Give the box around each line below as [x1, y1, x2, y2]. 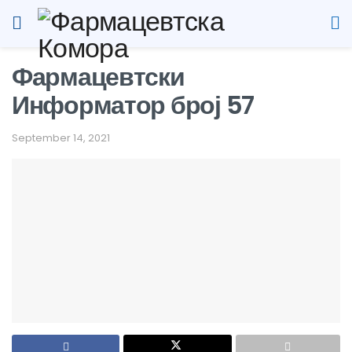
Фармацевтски [12, 59, 185, 94]
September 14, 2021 [12, 130, 110, 145]
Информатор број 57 [12, 87, 254, 123]
